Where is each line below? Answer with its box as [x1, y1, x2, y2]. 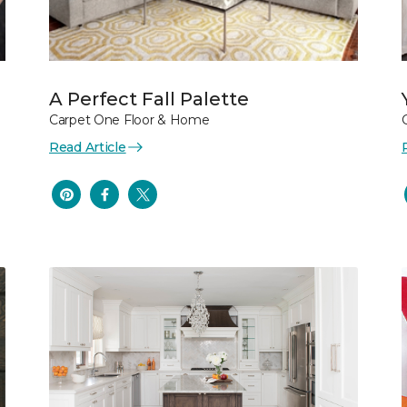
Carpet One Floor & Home [49, 111, 210, 128]
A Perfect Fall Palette [49, 87, 249, 110]
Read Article [49, 138, 126, 155]
